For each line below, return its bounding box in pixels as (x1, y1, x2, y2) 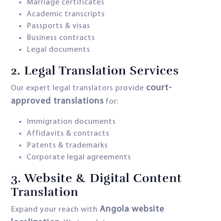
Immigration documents (27, 118, 116, 126)
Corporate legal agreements (27, 153, 131, 162)
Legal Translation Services (24, 63, 179, 78)
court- (146, 83, 172, 93)
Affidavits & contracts (27, 130, 110, 138)
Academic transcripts (27, 10, 105, 19)
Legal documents (27, 46, 90, 54)
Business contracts (27, 34, 95, 42)
